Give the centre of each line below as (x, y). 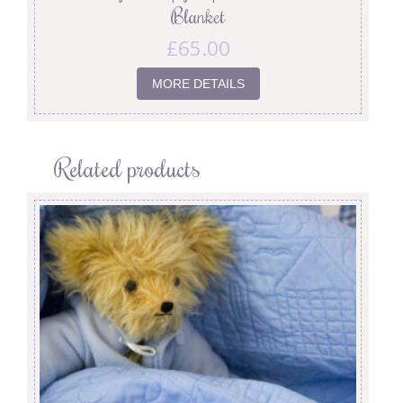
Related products (127, 167)
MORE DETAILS (198, 84)
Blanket (198, 16)
